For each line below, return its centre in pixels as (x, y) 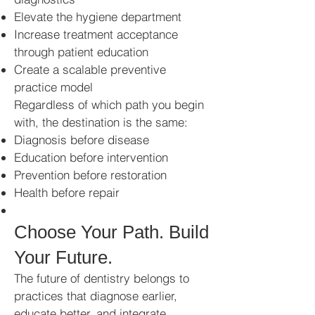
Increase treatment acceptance (96, 34)
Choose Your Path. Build (111, 232)
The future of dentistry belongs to (102, 278)
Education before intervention (91, 157)
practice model (53, 87)
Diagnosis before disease (82, 140)
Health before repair (67, 192)
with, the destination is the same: (101, 122)
